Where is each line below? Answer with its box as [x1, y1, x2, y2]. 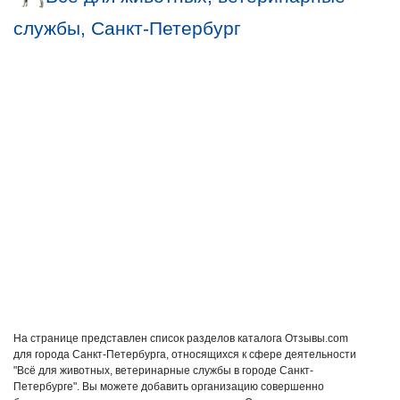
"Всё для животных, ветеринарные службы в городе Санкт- [13, 364, 313, 377]
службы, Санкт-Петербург [13, 18, 241, 38]
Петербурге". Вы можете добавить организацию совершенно [13, 380, 324, 393]
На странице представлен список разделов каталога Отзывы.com [13, 332, 348, 345]
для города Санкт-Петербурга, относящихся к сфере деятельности [13, 348, 356, 361]
